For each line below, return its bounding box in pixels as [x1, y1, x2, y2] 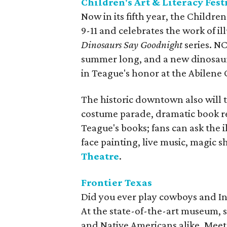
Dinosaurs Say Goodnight [81, 39, 183, 51]
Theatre [81, 150, 120, 162]
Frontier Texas [81, 176, 153, 188]
